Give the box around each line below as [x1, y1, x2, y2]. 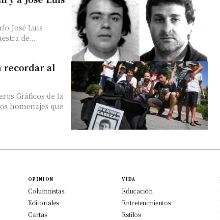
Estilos [122, 210, 141, 219]
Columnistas [28, 186, 65, 195]
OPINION [28, 175, 54, 182]
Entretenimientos [122, 198, 171, 207]
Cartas [28, 210, 48, 219]
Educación [122, 186, 153, 195]
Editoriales [28, 198, 59, 207]
